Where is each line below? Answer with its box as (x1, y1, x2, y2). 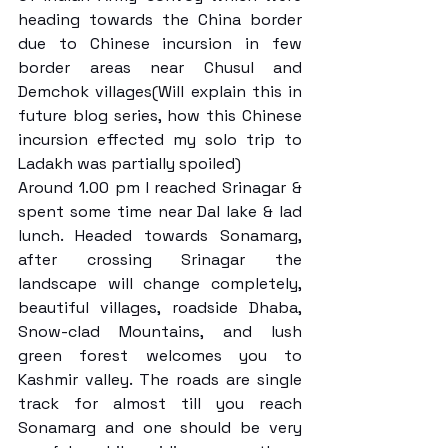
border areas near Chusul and (18, 56, 302, 78)
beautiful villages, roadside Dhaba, (18, 296, 302, 318)
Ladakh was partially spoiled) (18, 152, 241, 174)
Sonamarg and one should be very (18, 416, 302, 438)
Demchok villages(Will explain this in (18, 80, 302, 102)
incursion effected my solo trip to (18, 128, 302, 150)
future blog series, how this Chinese (18, 104, 302, 126)
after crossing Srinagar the (18, 248, 302, 270)
